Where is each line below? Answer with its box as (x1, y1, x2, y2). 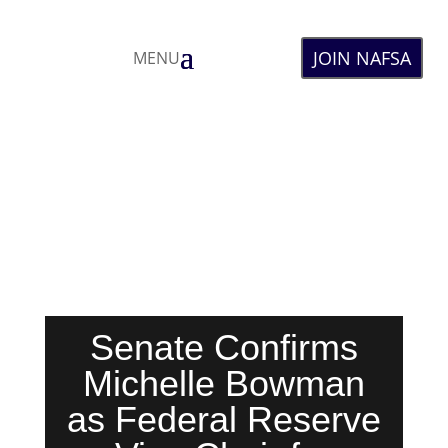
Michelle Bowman (82, 363, 365, 404)
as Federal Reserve (66, 399, 381, 440)
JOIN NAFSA (313, 46, 411, 70)
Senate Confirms (89, 327, 358, 368)
